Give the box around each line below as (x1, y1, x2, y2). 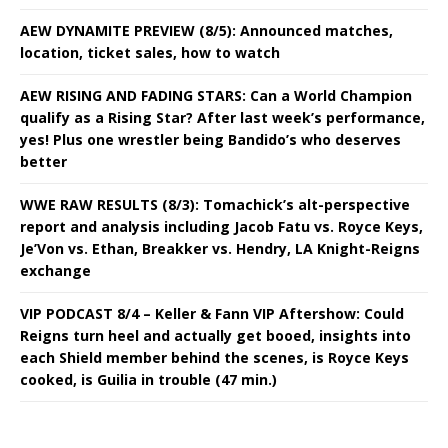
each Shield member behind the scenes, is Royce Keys (20, 347, 409, 367)
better (20, 151, 67, 171)
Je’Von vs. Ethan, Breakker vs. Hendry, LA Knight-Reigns (20, 238, 420, 258)
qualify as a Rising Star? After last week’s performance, (20, 107, 425, 127)
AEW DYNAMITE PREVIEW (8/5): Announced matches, (20, 20, 393, 40)
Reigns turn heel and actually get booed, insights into (20, 325, 411, 345)
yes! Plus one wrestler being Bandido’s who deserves (20, 129, 401, 149)
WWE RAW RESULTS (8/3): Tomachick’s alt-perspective (20, 194, 410, 214)
